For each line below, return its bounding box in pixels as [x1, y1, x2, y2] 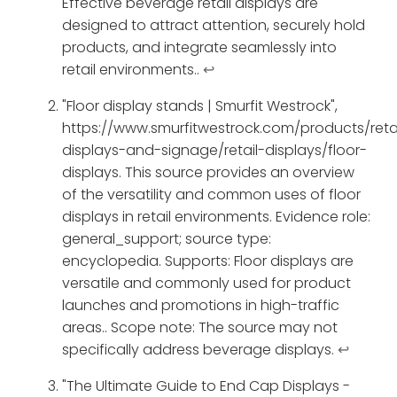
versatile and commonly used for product [62, 273, 351, 294]
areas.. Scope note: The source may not [62, 317, 338, 339]
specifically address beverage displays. [62, 339, 338, 361]
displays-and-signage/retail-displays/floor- [62, 140, 367, 161]
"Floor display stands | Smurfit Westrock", [62, 96, 338, 117]
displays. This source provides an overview [62, 162, 354, 183]
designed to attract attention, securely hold [62, 15, 365, 36]
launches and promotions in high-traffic [62, 295, 339, 316]
